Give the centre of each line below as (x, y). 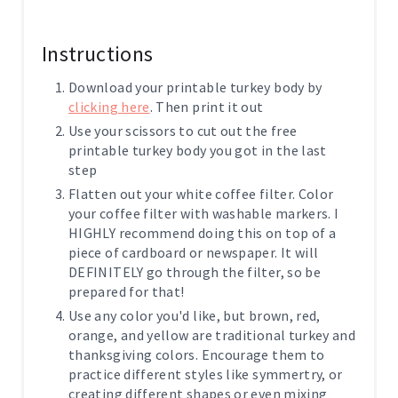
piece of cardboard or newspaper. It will (194, 252)
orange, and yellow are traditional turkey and (212, 334)
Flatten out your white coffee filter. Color (201, 193)
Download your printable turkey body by (195, 87)
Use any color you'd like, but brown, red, (195, 315)
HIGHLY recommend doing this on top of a (203, 232)
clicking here (109, 106)
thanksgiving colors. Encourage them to (197, 354)
